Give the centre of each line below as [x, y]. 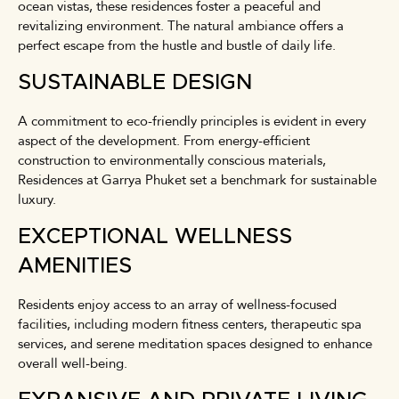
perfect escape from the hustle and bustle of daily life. [177, 45]
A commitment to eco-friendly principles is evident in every [192, 121]
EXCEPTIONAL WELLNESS [155, 236]
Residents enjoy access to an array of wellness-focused [177, 304]
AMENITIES [75, 266]
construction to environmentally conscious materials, [172, 160]
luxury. [37, 199]
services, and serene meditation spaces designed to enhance [195, 343]
